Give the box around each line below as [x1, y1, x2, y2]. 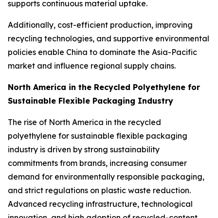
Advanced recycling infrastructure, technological [8, 199, 193, 209]
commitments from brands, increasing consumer [8, 158, 187, 168]
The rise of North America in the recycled [8, 117, 161, 127]
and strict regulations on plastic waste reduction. [8, 185, 191, 195]
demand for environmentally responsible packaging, [8, 171, 204, 182]
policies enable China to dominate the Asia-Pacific [8, 47, 197, 57]
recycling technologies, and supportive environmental [8, 33, 209, 43]
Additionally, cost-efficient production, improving [8, 19, 193, 30]
